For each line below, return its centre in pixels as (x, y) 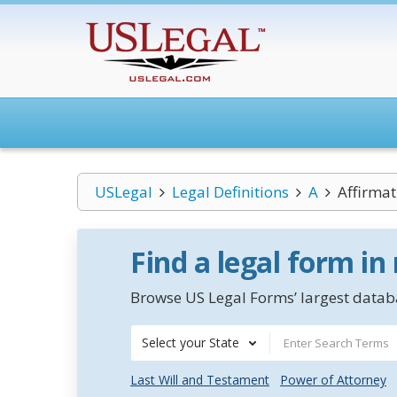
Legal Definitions (230, 192)
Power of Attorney (333, 380)
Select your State (191, 343)
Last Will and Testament (200, 380)
